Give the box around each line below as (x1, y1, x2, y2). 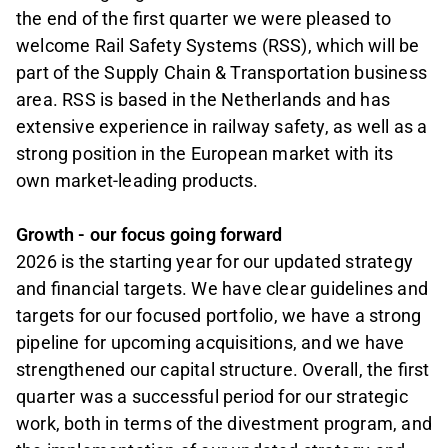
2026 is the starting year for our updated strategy (16, 251, 414, 273)
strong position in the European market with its (16, 143, 394, 165)
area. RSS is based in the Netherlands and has (16, 89, 391, 111)
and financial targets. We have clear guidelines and (16, 278, 429, 300)
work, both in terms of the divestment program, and (16, 413, 433, 435)
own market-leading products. (16, 170, 263, 192)
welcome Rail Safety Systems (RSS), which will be (16, 35, 420, 57)
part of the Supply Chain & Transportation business (16, 62, 428, 84)
